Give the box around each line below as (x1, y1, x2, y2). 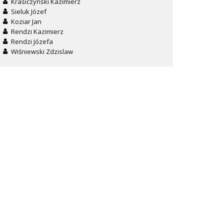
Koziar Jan (11, 17, 41, 26)
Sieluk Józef (11, 7, 46, 16)
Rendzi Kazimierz (11, 27, 63, 36)
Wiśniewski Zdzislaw (11, 47, 73, 56)
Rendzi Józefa (11, 37, 53, 46)
